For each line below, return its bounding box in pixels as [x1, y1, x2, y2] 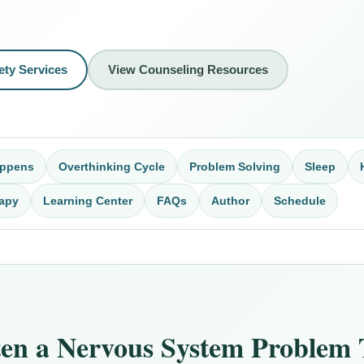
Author [211, 193, 250, 207]
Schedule [274, 193, 327, 207]
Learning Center [43, 193, 133, 207]
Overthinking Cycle [58, 159, 166, 173]
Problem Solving [189, 159, 281, 173]
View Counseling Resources [108, 62, 269, 76]
